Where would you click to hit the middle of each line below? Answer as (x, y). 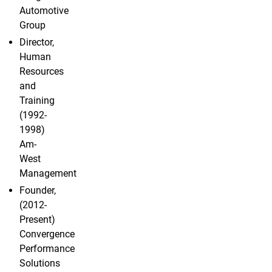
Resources (42, 72)
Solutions (40, 263)
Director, (37, 42)
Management (48, 174)
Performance (47, 249)
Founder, (38, 191)
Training (37, 101)
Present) (37, 220)
